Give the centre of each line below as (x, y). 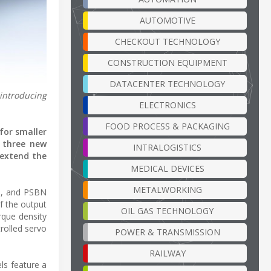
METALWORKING (167, 189)
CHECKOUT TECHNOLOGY (167, 41)
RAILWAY (167, 253)
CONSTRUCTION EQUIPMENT (167, 62)
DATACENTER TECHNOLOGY (167, 83)
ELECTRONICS (167, 105)
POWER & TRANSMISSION (167, 232)
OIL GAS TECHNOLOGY (167, 211)
